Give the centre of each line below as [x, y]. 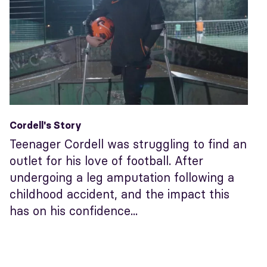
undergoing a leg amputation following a [122, 177]
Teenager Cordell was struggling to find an [128, 144]
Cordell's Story [46, 125]
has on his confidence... [74, 210]
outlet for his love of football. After [106, 160]
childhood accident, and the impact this [119, 194]
